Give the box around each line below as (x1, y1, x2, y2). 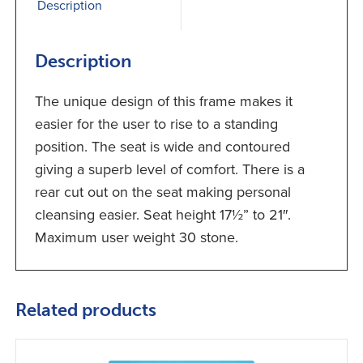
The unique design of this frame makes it (34, 92, 293, 111)
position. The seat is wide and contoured (34, 138, 290, 156)
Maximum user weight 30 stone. (34, 228, 238, 247)
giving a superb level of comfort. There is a (34, 160, 305, 179)
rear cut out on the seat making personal (34, 183, 291, 202)
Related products (15, 298, 157, 321)
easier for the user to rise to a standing (34, 115, 278, 134)
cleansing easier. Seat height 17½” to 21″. (34, 206, 291, 224)
